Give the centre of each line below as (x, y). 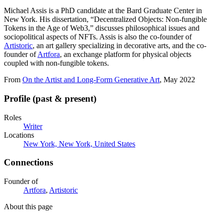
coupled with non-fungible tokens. (56, 63)
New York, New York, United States (79, 144)
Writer (33, 126)
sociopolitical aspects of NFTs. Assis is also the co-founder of (98, 37)
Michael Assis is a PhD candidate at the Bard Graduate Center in (103, 11)
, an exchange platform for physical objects (126, 54)
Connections (28, 163)
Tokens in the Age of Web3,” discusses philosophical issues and (102, 28)
